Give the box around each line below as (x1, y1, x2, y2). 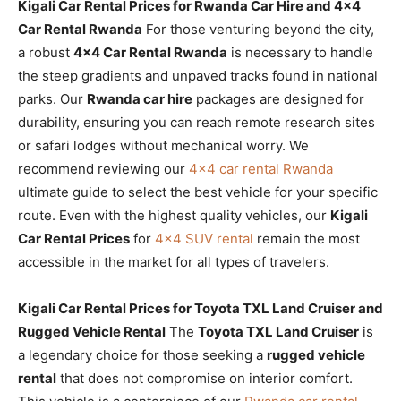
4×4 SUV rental (155, 229, 253, 247)
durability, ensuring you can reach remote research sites (18, 113, 375, 131)
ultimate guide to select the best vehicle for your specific (18, 183, 378, 200)
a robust (18, 43, 73, 61)
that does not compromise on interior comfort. (56, 369, 353, 387)
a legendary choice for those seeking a (18, 346, 267, 363)
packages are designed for (192, 90, 364, 107)
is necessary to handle (227, 43, 373, 61)
